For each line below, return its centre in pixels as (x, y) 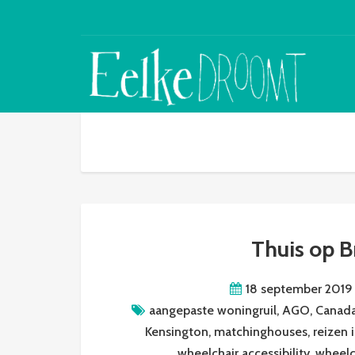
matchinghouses (261, 331)
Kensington (177, 331)
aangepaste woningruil (212, 310)
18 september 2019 (299, 288)
